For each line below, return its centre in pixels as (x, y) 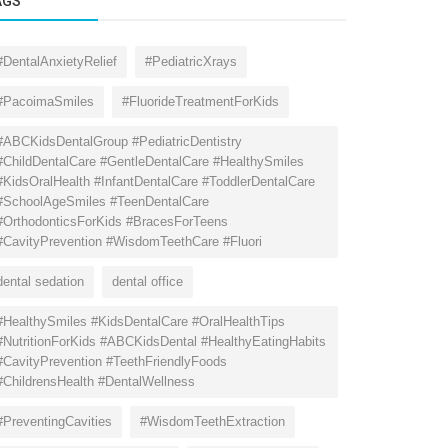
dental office (147, 281)
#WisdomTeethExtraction (212, 421)
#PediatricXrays (191, 61)
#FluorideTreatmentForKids (200, 101)
